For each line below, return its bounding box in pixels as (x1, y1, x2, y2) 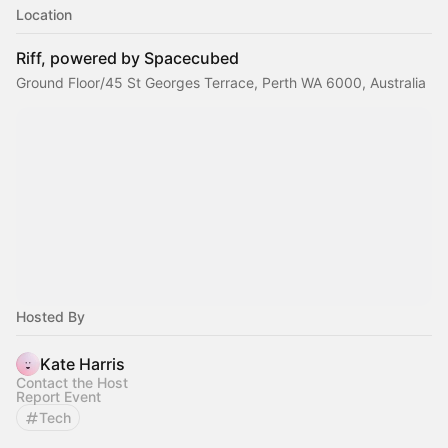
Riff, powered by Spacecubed (16, 48, 239, 68)
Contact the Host (16, 374, 128, 391)
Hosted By (16, 308, 85, 325)
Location (16, 6, 72, 23)
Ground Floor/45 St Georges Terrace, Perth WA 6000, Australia (16, 74, 426, 91)
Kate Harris (40, 354, 125, 374)
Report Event (16, 388, 101, 405)
